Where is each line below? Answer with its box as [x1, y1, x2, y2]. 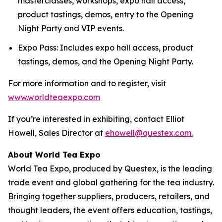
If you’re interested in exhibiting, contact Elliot [8, 113, 184, 124]
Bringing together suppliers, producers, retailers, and [8, 191, 210, 201]
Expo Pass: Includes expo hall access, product [18, 42, 193, 53]
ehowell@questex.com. [105, 127, 193, 138]
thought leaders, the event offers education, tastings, [8, 205, 212, 215]
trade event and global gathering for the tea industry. [8, 177, 214, 187]
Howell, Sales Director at [8, 127, 105, 138]
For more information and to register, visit [8, 78, 166, 88]
